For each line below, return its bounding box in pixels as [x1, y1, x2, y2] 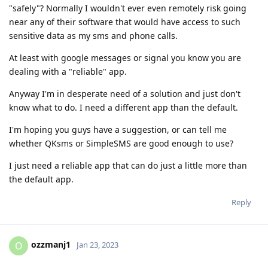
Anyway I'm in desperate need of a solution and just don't [9, 87, 240, 99]
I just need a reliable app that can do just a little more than [9, 159, 247, 171]
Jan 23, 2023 [77, 239, 118, 251]
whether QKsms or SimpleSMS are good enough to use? [9, 137, 233, 149]
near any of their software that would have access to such [9, 16, 240, 28]
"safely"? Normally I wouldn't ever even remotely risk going [9, 2, 246, 14]
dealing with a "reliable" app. [9, 65, 127, 77]
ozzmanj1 [31, 239, 71, 251]
